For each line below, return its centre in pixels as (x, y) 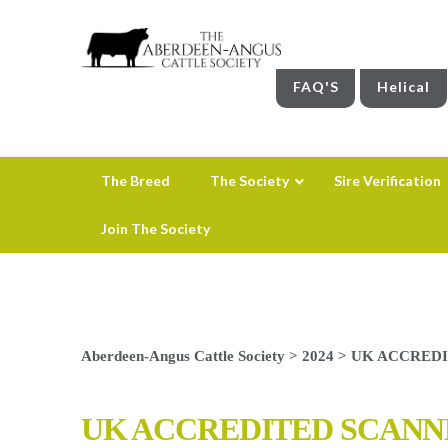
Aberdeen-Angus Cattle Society (182, 355)
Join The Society (155, 228)
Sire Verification (387, 180)
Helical (404, 86)
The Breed (135, 180)
